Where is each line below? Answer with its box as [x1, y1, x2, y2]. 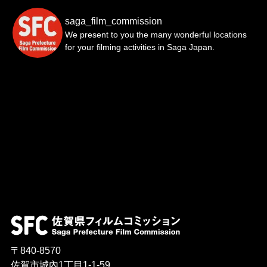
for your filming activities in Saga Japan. [64, 42, 215, 52]
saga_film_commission [64, 16, 162, 27]
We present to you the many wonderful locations [64, 30, 247, 40]
